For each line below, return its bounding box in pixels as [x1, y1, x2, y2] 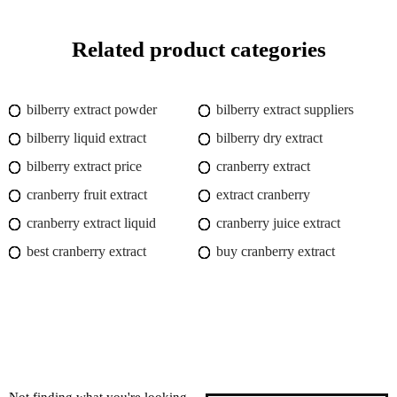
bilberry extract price [27, 159, 142, 175]
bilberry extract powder [27, 102, 157, 118]
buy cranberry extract [216, 244, 335, 260]
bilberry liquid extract [27, 130, 146, 146]
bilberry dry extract [216, 130, 323, 146]
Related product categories [71, 37, 326, 62]
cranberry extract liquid [27, 215, 156, 231]
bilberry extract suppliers [216, 102, 354, 118]
